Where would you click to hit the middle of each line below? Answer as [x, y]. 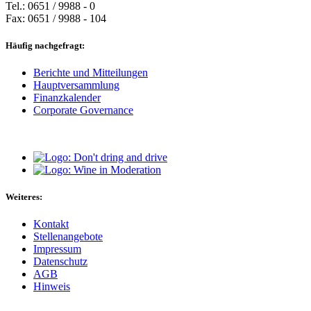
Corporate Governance [83, 110]
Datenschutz [60, 262]
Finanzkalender [67, 97]
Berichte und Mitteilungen [91, 72]
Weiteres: [24, 197]
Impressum [57, 249]
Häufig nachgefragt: [45, 45]
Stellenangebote [68, 237]
